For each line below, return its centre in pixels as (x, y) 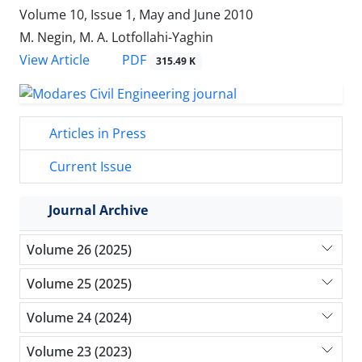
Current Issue (89, 167)
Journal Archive (98, 210)
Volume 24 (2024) (79, 317)
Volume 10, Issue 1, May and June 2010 (136, 15)
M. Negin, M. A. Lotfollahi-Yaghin (116, 38)
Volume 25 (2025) (79, 283)
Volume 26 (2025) (79, 249)
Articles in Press (96, 134)
